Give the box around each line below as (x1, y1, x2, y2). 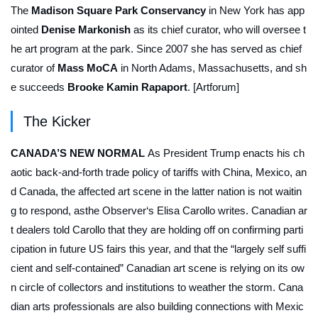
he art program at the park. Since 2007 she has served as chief (11, 43, 302, 55)
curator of (11, 62, 57, 75)
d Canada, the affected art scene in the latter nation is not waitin (11, 185, 302, 198)
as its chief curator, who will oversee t (131, 23, 306, 36)
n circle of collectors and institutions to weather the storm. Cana (11, 281, 303, 294)
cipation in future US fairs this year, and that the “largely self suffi (11, 243, 306, 256)
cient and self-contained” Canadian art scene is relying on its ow (11, 262, 305, 275)
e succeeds (11, 81, 67, 94)
